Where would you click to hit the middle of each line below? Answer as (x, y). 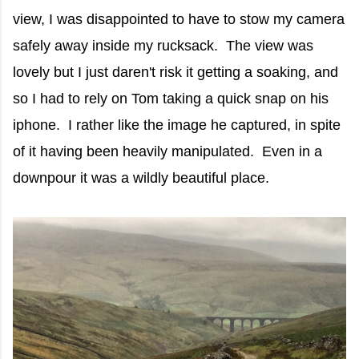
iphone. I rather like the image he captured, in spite (177, 125)
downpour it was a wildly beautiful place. (141, 178)
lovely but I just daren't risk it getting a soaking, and (175, 73)
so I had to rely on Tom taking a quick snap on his (171, 99)
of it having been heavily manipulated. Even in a (167, 152)
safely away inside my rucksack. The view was (163, 46)
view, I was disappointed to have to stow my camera (179, 20)
